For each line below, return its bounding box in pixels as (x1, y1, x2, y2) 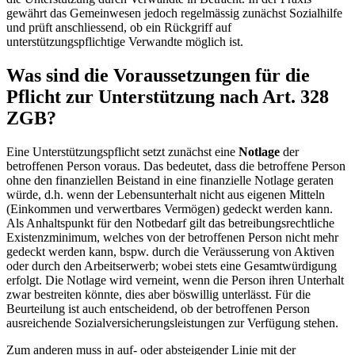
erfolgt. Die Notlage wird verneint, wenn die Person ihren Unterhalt (6, 273, 344, 287)
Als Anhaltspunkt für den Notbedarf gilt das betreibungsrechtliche (6, 216, 334, 230)
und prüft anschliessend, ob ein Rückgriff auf (6, 20, 231, 34)
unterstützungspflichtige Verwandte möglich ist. (6, 34, 243, 48)
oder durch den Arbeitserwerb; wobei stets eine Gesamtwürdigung (6, 258, 337, 273)
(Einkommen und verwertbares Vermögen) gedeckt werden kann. (6, 201, 333, 216)
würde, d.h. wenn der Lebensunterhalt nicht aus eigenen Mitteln (6, 187, 325, 201)
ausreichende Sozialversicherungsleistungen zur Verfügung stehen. (6, 315, 338, 330)
